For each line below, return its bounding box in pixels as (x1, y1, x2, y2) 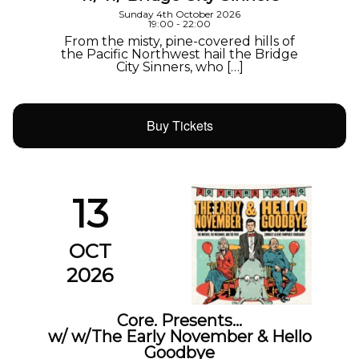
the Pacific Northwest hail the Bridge (61, 46, 298, 63)
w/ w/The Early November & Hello (47, 326, 312, 346)
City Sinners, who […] (115, 59, 244, 75)
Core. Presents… (117, 310, 242, 330)
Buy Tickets (146, 115, 213, 135)
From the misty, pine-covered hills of (64, 34, 295, 50)
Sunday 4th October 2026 (119, 8, 240, 21)
